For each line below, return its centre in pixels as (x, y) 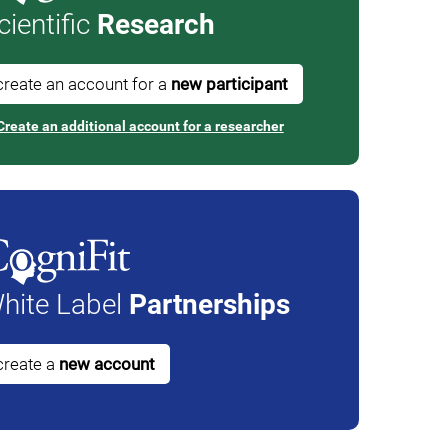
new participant (229, 83)
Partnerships (209, 304)
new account (106, 363)
